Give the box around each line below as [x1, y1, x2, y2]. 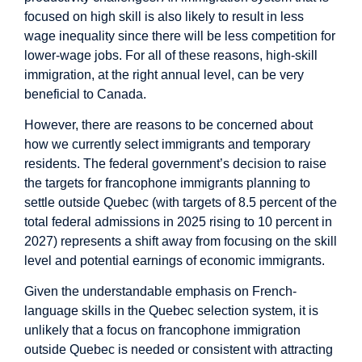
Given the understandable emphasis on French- [24, 284, 297, 299]
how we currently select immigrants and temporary [24, 137, 310, 151]
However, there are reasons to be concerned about [24, 117, 313, 132]
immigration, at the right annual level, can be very [24, 67, 304, 82]
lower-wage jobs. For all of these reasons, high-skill [24, 48, 318, 62]
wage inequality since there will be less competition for [24, 28, 335, 43]
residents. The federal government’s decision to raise [24, 156, 326, 170]
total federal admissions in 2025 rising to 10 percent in [24, 214, 332, 229]
